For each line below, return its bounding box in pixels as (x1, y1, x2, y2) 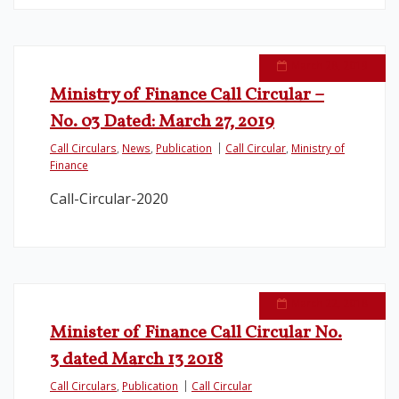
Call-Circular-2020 (50, 189, 168, 208)
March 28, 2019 (291, 58, 368, 72)
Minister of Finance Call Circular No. (50, 321, 342, 346)
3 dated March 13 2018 (50, 347, 223, 372)
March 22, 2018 (291, 296, 368, 310)
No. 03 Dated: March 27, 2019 (50, 110, 274, 134)
